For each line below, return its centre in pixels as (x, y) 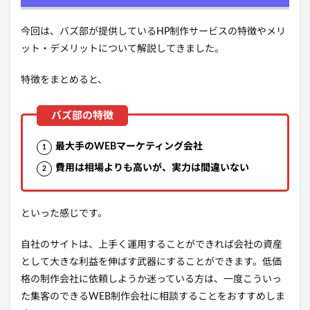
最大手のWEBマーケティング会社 (129, 147)
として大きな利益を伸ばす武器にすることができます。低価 (151, 263)
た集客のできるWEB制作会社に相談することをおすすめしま (153, 297)
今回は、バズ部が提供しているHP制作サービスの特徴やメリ (153, 32)
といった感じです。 (64, 214)
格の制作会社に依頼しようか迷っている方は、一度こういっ (151, 280)
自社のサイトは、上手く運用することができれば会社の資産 (152, 245)
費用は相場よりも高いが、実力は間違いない (152, 168)
